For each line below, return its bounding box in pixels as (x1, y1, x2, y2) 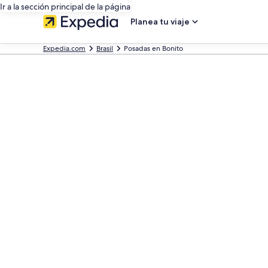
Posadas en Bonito (124, 44, 183, 53)
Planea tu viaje (130, 16, 190, 27)
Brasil (96, 44, 113, 53)
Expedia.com (43, 44, 86, 53)
